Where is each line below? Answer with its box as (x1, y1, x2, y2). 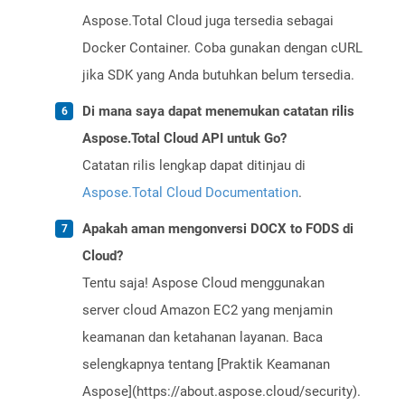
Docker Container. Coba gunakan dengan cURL (82, 40, 363, 57)
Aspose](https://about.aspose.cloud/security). (82, 383, 361, 400)
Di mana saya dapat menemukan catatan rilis (82, 103, 354, 120)
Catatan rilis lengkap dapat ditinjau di (82, 157, 306, 174)
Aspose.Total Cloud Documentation (82, 184, 298, 202)
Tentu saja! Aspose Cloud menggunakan (82, 275, 325, 292)
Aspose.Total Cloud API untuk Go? (82, 130, 287, 147)
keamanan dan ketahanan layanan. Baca (82, 329, 323, 346)
